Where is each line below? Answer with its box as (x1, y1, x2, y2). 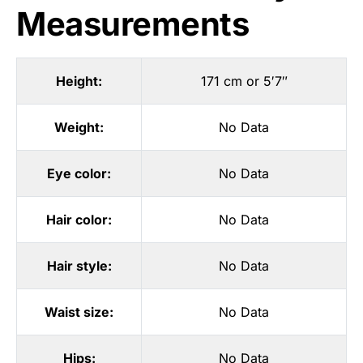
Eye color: (47, 164, 111, 181)
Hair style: (46, 257, 112, 274)
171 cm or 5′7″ (200, 72, 288, 89)
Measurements (16, 3, 249, 44)
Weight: (54, 118, 104, 135)
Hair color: (46, 211, 112, 228)
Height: (56, 72, 102, 89)
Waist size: (45, 303, 113, 320)
